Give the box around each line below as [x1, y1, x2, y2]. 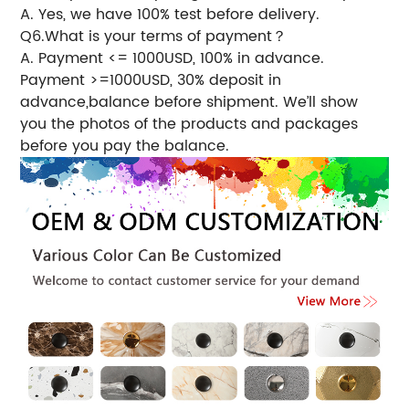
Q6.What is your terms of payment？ [20, 24, 288, 48]
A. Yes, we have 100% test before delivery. [20, 2, 320, 26]
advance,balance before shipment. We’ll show [20, 89, 359, 114]
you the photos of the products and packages [20, 111, 359, 136]
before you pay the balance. [20, 133, 230, 158]
